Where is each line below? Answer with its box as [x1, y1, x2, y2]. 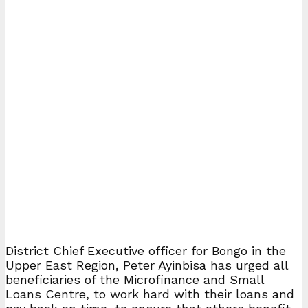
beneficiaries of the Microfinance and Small [5, 272, 264, 287]
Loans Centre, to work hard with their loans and [5, 286, 294, 301]
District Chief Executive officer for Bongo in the [5, 243, 286, 258]
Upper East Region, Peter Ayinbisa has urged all [5, 257, 288, 272]
